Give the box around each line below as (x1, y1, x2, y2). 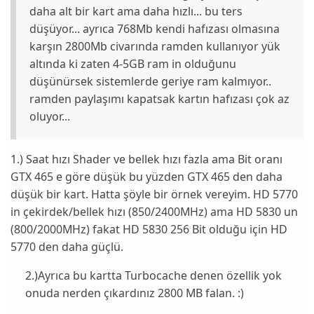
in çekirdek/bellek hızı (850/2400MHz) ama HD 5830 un (11, 203, 299, 219)
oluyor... (29, 109, 71, 125)
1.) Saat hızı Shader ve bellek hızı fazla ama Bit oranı (11, 151, 283, 167)
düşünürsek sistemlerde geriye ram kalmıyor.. (29, 74, 272, 90)
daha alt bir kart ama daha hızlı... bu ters (29, 4, 243, 20)
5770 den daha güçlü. (11, 238, 124, 254)
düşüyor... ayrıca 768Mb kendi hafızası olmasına (29, 21, 280, 37)
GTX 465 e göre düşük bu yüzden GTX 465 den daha (11, 168, 283, 184)
